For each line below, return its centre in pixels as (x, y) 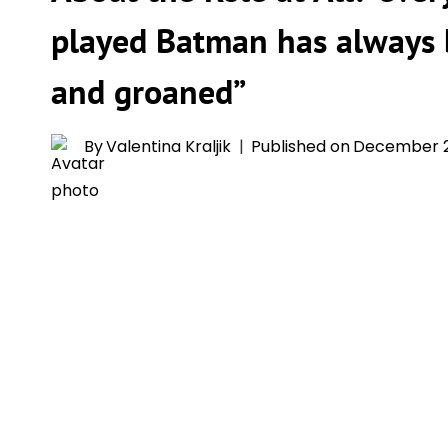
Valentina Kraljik (169, 146)
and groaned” (148, 91)
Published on (301, 146)
